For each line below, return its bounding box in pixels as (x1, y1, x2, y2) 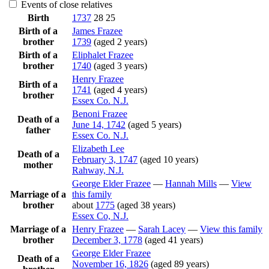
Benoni (72, 108, 102, 119)
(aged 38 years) (117, 199, 175, 210)
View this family (200, 223, 262, 234)
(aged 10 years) (140, 154, 198, 165)
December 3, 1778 (72, 234, 142, 245)
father (26, 124, 50, 135)
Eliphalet (72, 49, 108, 60)
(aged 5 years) (128, 119, 181, 130)
